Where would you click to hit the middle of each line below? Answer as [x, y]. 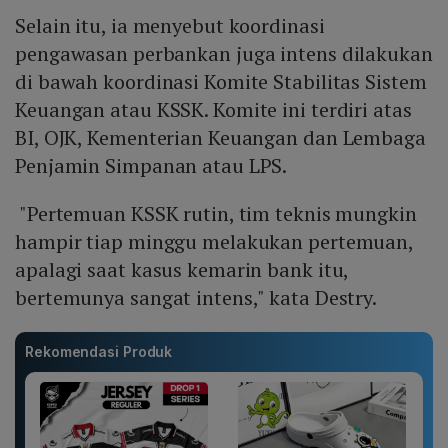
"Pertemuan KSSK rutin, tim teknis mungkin [216, 214]
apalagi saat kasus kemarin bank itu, [182, 270]
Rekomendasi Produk [99, 352]
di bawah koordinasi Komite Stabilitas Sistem [221, 82]
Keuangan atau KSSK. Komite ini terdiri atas [213, 110]
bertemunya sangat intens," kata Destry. [196, 298]
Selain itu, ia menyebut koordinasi [170, 26]
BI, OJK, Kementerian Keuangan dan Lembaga [220, 138]
